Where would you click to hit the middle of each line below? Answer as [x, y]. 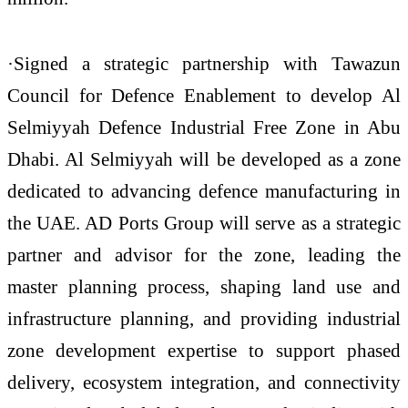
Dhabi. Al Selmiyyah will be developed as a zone [204, 159]
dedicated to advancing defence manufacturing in [204, 191]
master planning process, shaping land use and [204, 287]
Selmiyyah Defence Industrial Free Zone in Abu [204, 127]
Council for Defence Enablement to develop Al [204, 96]
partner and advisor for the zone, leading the [204, 255]
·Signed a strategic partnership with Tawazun [204, 64]
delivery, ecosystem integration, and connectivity [204, 382]
